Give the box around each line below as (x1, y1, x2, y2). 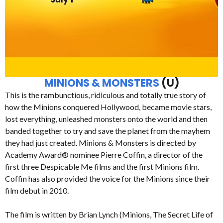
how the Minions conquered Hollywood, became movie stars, (5, 102, 212, 112)
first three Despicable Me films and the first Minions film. (5, 162, 199, 172)
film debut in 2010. (5, 186, 69, 196)
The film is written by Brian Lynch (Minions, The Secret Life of (5, 210, 213, 220)
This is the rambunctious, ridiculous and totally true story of (5, 90, 206, 100)
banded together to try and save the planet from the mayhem (5, 126, 210, 136)
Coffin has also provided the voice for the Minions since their (5, 174, 210, 184)
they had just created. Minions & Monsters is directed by (5, 138, 196, 148)
